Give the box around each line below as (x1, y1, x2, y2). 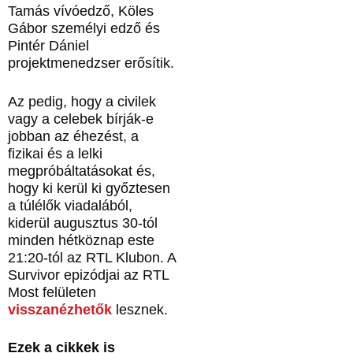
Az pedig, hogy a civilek (8, 93, 156, 110)
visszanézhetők (8, 301, 112, 318)
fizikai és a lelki (8, 145, 102, 162)
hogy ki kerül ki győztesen (8, 180, 170, 196)
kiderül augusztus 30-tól (8, 214, 158, 231)
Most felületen (8, 284, 96, 300)
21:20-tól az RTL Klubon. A (8, 249, 176, 266)
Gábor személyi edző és (8, 20, 160, 37)
